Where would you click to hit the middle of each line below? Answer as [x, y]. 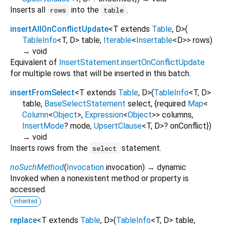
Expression [104, 115]
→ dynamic [166, 167]
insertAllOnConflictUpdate [59, 29]
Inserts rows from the [50, 148]
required [171, 103]
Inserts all [29, 10]
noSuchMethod [37, 167]
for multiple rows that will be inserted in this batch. [100, 73]
